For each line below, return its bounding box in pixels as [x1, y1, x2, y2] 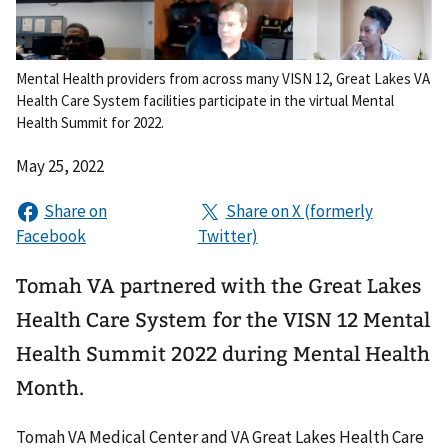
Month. [16, 376, 84, 400]
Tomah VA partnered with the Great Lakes [16, 274, 421, 298]
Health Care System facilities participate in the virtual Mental [16, 91, 394, 110]
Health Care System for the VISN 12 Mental [16, 308, 430, 332]
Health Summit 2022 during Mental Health [16, 342, 430, 366]
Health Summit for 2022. [16, 113, 164, 132]
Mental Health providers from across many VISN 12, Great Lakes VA [16, 69, 430, 88]
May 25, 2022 [16, 155, 104, 177]
